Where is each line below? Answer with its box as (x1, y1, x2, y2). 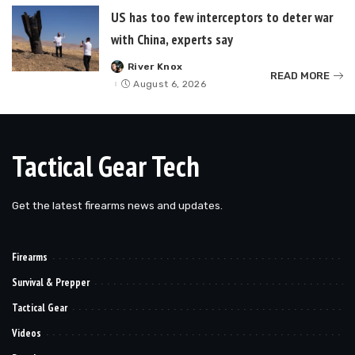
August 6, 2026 (133, 78, 207, 90)
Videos (12, 326, 41, 341)
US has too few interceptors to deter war (111, 8, 333, 27)
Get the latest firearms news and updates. (12, 199, 223, 212)
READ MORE (270, 69, 330, 82)
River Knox (128, 61, 183, 73)
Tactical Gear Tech (12, 147, 200, 185)
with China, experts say (111, 30, 233, 49)
